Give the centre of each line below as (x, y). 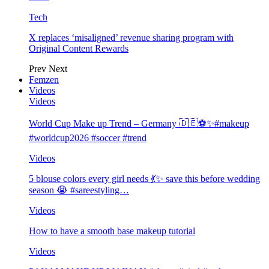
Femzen (44, 80)
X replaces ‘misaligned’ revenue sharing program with (131, 38)
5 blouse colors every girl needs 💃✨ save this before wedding (144, 179)
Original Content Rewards (79, 49)
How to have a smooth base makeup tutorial (112, 231)
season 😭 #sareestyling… (79, 190)
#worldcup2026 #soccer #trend (88, 138)
